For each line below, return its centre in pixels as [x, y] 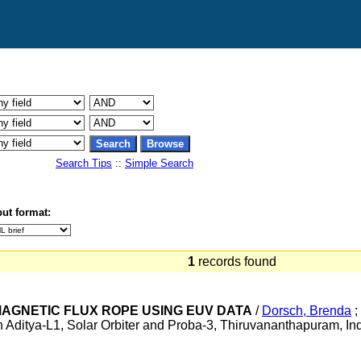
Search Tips [84, 163]
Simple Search [159, 163]
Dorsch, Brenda [307, 311]
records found [239, 261]
